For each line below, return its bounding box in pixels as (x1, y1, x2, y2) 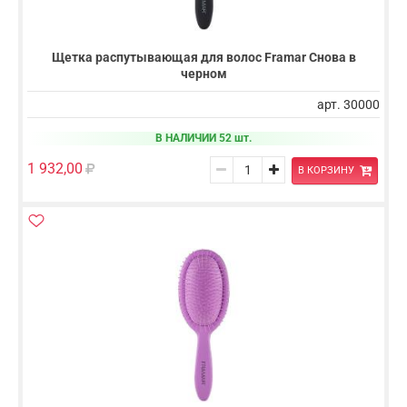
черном (180, 66, 227, 82)
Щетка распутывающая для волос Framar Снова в (51, 50, 356, 65)
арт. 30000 (317, 97, 380, 113)
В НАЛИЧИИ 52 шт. (155, 132, 252, 145)
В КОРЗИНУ (297, 164, 354, 177)
